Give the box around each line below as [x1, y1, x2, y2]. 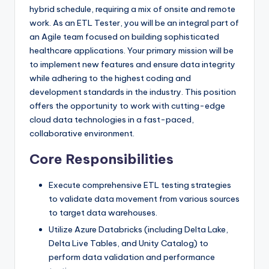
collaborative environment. [29, 128, 134, 139]
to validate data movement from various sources [49, 193, 240, 204]
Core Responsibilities [29, 151, 174, 168]
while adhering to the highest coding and [29, 73, 191, 83]
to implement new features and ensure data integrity [29, 59, 235, 70]
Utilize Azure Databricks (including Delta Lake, [49, 224, 228, 235]
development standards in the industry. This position [29, 86, 236, 97]
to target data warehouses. [49, 207, 157, 218]
